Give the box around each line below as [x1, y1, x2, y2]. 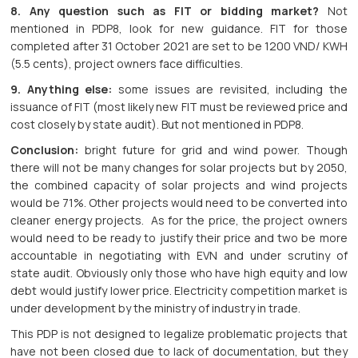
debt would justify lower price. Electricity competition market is [10, 283, 348, 299]
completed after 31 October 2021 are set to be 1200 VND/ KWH [10, 38, 348, 54]
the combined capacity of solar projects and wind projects [10, 177, 348, 193]
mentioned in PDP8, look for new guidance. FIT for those [10, 21, 348, 37]
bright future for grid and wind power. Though [78, 142, 348, 158]
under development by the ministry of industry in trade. [10, 300, 301, 316]
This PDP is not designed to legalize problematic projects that [10, 326, 348, 342]
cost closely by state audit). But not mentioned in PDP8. [10, 117, 304, 133]
